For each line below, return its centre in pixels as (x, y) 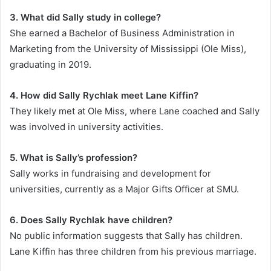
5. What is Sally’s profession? (73, 157)
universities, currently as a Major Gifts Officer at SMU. (124, 189)
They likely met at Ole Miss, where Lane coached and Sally (135, 111)
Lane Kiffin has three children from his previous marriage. (133, 251)
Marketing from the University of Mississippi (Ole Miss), (128, 48)
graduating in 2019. (51, 64)
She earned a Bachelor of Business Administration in (122, 33)
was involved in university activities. (87, 126)
